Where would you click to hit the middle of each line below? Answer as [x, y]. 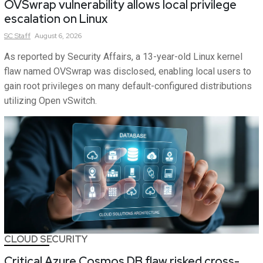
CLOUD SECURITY [46, 240]
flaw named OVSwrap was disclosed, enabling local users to [128, 72]
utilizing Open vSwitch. [50, 101]
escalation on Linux [56, 19]
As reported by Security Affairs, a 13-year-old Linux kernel [123, 57]
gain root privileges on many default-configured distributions [128, 86]
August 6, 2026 [58, 36]
